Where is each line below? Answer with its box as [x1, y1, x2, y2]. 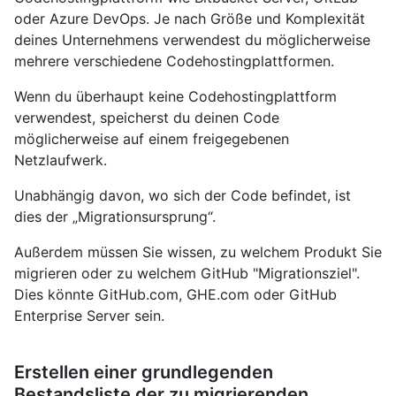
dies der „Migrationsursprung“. [14, 207, 216, 225]
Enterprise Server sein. [14, 306, 164, 324]
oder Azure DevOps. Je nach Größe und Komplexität [14, 9, 365, 27]
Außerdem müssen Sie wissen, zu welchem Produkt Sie [14, 242, 382, 261]
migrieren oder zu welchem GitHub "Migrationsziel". [14, 263, 360, 282]
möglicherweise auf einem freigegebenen [14, 129, 289, 148]
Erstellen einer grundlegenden [14, 361, 273, 383]
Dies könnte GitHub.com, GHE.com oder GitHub [14, 285, 337, 303]
